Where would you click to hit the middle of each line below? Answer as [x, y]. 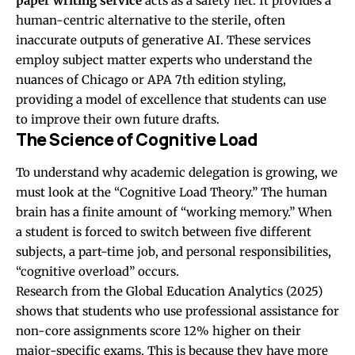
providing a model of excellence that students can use [171, 100]
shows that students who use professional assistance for [177, 311]
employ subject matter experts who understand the [164, 60]
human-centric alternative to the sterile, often [151, 21]
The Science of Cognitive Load [137, 140]
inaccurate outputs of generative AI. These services [163, 40]
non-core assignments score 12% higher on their [158, 330]
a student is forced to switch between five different [164, 231]
